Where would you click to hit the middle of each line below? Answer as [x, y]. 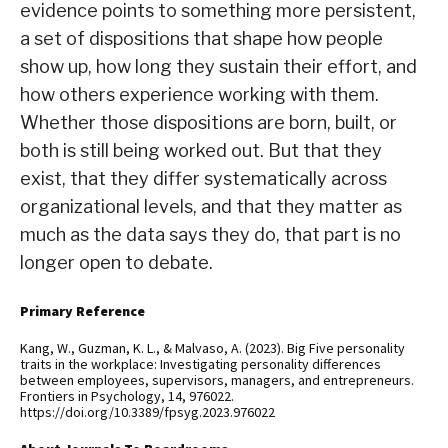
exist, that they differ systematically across [203, 179]
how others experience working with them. [199, 95]
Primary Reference [82, 311]
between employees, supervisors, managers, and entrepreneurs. [217, 380]
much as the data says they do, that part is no [210, 235]
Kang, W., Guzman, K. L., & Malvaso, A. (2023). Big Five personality [212, 348]
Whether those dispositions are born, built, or [208, 123]
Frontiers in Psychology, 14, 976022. [127, 396]
